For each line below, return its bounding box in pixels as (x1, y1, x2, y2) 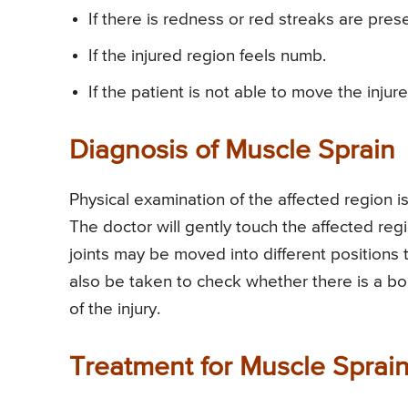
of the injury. (69, 300, 160, 318)
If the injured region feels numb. (88, 46, 326, 65)
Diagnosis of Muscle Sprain (69, 137, 395, 165)
